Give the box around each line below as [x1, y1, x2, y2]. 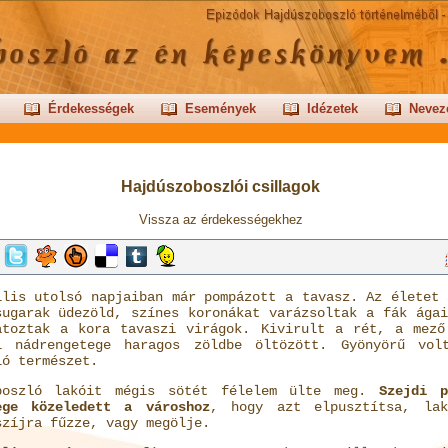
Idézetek [306, 101, 358, 116]
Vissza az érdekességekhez [138, 212, 303, 227]
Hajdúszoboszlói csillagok [121, 178, 320, 195]
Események [184, 101, 256, 116]
